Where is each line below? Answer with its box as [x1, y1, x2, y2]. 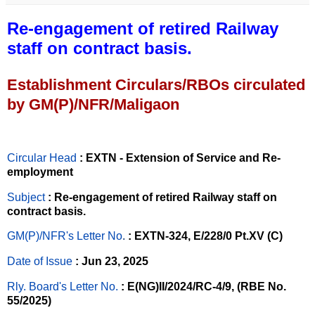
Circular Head [7, 151, 77, 164]
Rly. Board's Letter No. [7, 281, 118, 293]
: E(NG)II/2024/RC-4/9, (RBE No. [118, 281, 286, 293]
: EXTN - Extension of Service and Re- [79, 151, 281, 164]
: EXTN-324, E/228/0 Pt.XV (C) [128, 230, 283, 243]
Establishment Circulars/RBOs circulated [7, 76, 305, 94]
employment [7, 165, 73, 178]
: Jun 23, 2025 [75, 255, 148, 268]
